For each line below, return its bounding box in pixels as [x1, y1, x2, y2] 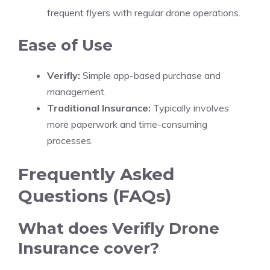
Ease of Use [18, 36, 113, 55]
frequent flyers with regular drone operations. [47, 7, 240, 19]
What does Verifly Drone [18, 219, 219, 238]
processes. [47, 134, 93, 146]
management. [47, 86, 106, 98]
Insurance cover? [18, 239, 159, 258]
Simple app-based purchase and [80, 69, 221, 81]
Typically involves [151, 102, 229, 114]
